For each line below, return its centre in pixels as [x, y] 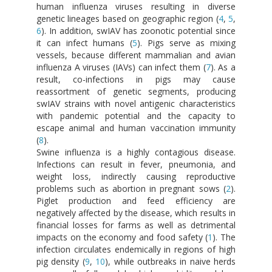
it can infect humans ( [84, 42]
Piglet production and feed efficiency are [136, 200]
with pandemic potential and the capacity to [136, 115]
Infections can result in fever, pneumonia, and [136, 164]
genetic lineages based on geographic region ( [127, 18]
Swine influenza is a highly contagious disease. [136, 152]
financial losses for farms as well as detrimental [136, 225]
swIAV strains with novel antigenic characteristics [136, 103]
